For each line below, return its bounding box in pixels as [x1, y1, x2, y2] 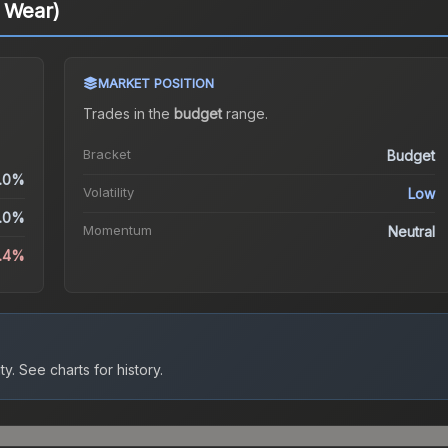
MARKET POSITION [97, 75, 214, 92]
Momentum [82, 222, 152, 239]
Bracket [82, 146, 131, 163]
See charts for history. [15, 361, 163, 379]
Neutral [388, 223, 436, 241]
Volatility [82, 184, 134, 201]
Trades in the [82, 105, 174, 123]
